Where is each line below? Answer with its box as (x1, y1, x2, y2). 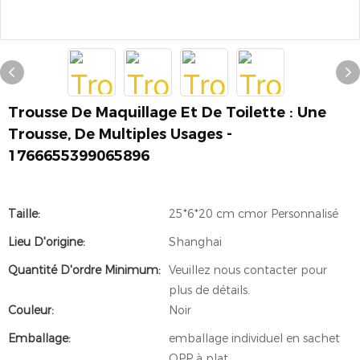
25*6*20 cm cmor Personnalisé (169, 207, 338, 221)
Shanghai (169, 235, 222, 249)
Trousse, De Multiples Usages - (8, 125, 232, 143)
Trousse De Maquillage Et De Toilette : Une (8, 104, 326, 121)
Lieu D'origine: (8, 235, 85, 249)
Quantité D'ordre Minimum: (8, 263, 161, 277)
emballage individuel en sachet (169, 331, 340, 346)
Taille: (8, 207, 40, 221)
